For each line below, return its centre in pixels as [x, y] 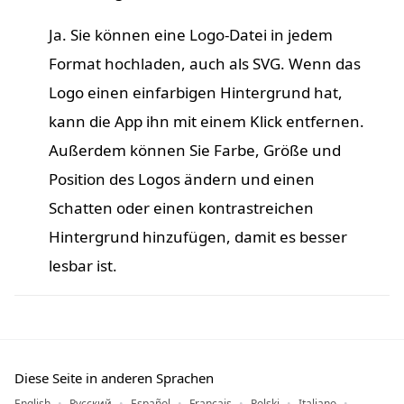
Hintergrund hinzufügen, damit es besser [198, 236]
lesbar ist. [83, 265]
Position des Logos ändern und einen [182, 179]
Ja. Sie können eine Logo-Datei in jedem [191, 34]
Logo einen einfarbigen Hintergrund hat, [196, 92]
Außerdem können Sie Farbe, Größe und [195, 150]
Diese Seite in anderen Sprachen [114, 377]
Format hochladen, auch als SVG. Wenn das [205, 63]
